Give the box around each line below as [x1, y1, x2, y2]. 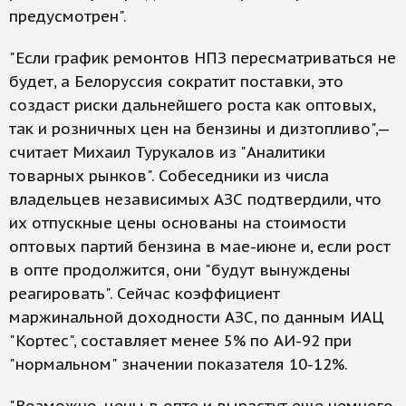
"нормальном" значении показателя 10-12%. [9, 354, 348, 374]
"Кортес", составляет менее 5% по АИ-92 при [9, 331, 352, 351]
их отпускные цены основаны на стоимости [9, 213, 346, 233]
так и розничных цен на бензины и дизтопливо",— [9, 119, 390, 139]
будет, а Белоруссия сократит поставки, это [9, 72, 343, 92]
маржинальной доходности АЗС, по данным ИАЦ [9, 307, 384, 327]
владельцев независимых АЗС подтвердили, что [9, 189, 382, 209]
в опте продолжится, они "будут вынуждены [9, 260, 351, 280]
